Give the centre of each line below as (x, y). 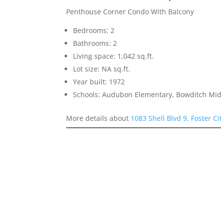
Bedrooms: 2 (94, 30)
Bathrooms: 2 (95, 43)
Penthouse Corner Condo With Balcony (130, 11)
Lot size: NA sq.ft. (102, 69)
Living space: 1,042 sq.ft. (114, 56)
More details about (99, 118)
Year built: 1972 (99, 81)
